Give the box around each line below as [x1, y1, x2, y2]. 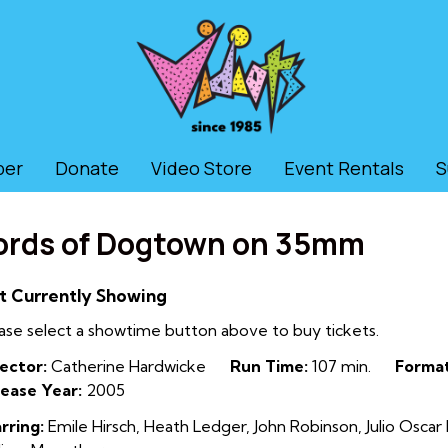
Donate [55, 156, 119, 180]
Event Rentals [284, 156, 404, 180]
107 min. [308, 356, 371, 376]
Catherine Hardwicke [47, 356, 206, 376]
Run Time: [230, 356, 308, 376]
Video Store [151, 156, 252, 180]
